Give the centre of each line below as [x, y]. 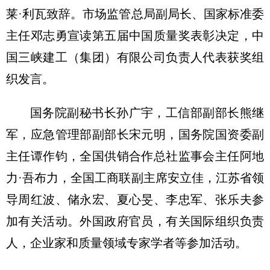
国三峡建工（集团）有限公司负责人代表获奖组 [135, 57]
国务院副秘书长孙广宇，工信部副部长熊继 [147, 112]
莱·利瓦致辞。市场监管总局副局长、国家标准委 [135, 14]
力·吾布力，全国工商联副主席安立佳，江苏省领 [135, 177]
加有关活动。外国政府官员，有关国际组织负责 [135, 221]
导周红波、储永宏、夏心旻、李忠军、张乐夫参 [135, 199]
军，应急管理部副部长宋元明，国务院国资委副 [135, 134]
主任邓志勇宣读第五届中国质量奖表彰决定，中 [135, 35]
